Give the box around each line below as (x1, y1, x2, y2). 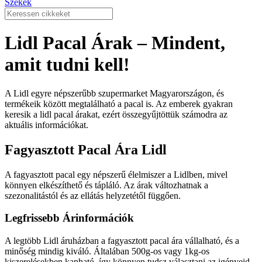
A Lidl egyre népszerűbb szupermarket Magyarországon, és (5, 88, 224, 98)
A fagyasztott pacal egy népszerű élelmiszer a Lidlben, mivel (5, 169, 227, 180)
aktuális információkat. (5, 119, 88, 130)
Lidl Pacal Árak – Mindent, (5, 32, 225, 54)
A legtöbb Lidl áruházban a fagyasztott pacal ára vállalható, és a (5, 236, 239, 246)
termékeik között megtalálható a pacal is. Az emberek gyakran (5, 98, 233, 109)
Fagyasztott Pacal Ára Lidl (5, 142, 167, 157)
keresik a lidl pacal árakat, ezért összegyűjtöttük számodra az (5, 109, 227, 119)
